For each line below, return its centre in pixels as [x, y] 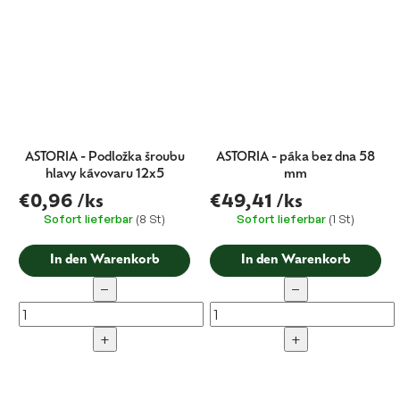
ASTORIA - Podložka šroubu [104, 158]
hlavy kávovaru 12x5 [104, 175]
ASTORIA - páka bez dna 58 [296, 158]
